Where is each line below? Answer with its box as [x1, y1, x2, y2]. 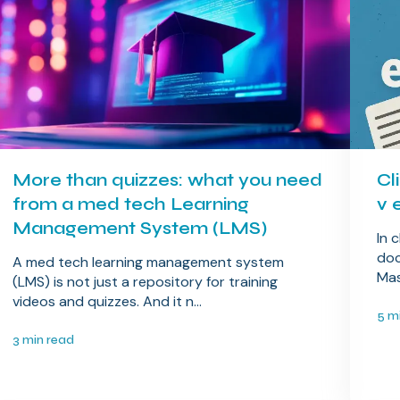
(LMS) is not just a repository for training [12, 272, 279, 292]
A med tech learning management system [12, 253, 285, 272]
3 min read [12, 332, 75, 348]
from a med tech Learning [12, 193, 250, 216]
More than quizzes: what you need [12, 169, 323, 192]
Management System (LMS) [12, 217, 268, 240]
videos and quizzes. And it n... [12, 292, 203, 312]
